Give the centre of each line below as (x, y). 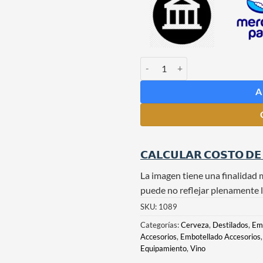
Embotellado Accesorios (220, 236)
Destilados (230, 225)
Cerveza (195, 225)
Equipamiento (163, 248)
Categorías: (161, 225)
